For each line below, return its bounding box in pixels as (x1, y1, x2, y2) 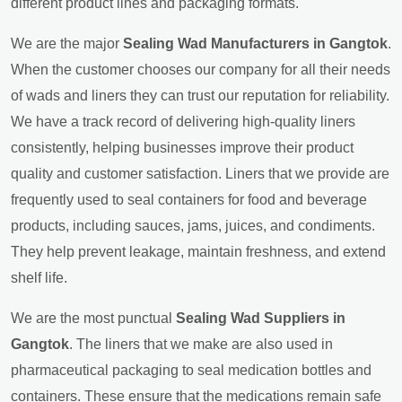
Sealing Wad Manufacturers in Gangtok (123, 35, 388, 51)
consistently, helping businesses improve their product (11, 139, 354, 155)
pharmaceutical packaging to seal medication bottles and (11, 362, 371, 378)
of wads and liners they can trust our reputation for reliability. (11, 87, 389, 103)
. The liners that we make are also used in (69, 336, 333, 352)
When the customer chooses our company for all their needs (11, 61, 390, 77)
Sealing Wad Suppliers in (176, 310, 345, 326)
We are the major (11, 35, 123, 51)
